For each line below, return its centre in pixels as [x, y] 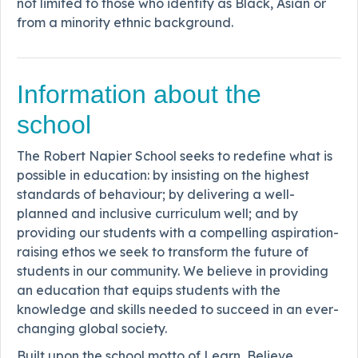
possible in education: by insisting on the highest [163, 175]
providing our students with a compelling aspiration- [178, 232]
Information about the [139, 94]
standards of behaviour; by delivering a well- [156, 194]
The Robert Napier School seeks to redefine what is [175, 155]
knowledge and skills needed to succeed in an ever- [178, 309]
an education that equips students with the [149, 290]
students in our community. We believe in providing [173, 270]
